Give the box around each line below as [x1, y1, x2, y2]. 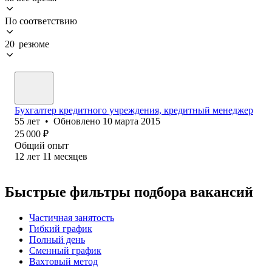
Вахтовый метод [29, 256, 98, 267]
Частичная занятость [29, 212, 114, 223]
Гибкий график [29, 223, 92, 234]
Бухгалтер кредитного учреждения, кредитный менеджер [15, 104, 253, 115]
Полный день [29, 234, 85, 245]
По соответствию [5, 15, 77, 26]
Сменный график [29, 245, 101, 256]
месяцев [54, 151, 87, 161]
